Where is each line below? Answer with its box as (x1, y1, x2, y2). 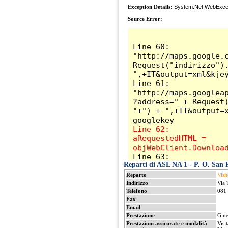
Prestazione (126, 212, 155, 218)
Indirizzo (126, 180, 148, 186)
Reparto (126, 172, 147, 178)
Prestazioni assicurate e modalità (126, 220, 207, 226)
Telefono (126, 188, 147, 194)
